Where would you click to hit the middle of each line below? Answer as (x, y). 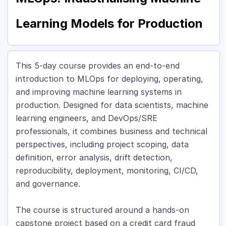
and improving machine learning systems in (99, 92)
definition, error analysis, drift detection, (94, 158)
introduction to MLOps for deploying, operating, (109, 79)
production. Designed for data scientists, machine (112, 105)
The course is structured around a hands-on (102, 210)
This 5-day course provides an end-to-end (98, 66)
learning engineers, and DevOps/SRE (87, 118)
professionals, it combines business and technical (111, 131)
